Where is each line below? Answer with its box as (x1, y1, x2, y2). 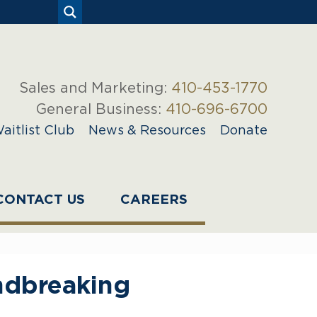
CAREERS (120, 193, 188, 207)
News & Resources (88, 123, 206, 137)
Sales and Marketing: (19, 80, 171, 95)
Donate (220, 123, 267, 137)
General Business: (36, 101, 166, 116)
